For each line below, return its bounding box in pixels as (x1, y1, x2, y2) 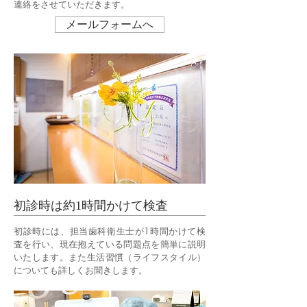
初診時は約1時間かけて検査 (14, 199, 168, 212)
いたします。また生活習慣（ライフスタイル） (14, 251, 206, 263)
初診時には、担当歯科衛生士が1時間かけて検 (14, 225, 206, 237)
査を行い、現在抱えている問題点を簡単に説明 (14, 238, 206, 250)
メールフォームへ (66, 17, 153, 32)
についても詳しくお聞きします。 (14, 264, 147, 276)
